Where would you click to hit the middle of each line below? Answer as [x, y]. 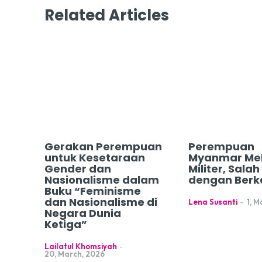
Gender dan [78, 169]
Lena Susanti [213, 202]
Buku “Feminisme [93, 191]
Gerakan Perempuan [103, 147]
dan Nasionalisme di [101, 202]
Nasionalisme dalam [102, 180]
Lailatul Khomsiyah [81, 247]
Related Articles [107, 15]
